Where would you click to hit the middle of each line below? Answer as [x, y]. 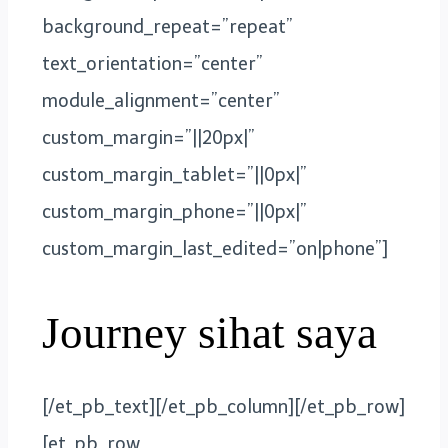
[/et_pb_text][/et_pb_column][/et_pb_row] [223, 407]
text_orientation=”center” [152, 63]
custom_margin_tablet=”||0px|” [174, 174]
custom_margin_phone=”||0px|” [174, 211]
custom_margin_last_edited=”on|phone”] [215, 248]
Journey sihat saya [209, 332]
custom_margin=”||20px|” [148, 137]
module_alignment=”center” [161, 100]
